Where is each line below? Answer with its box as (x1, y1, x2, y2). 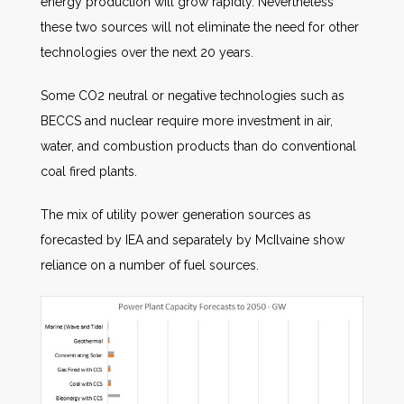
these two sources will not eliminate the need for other (41, 20, 359, 34)
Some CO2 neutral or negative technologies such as (41, 88, 344, 103)
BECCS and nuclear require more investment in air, (41, 114, 333, 128)
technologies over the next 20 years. (41, 45, 253, 60)
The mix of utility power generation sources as (41, 207, 311, 222)
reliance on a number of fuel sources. (41, 258, 259, 272)
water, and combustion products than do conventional (41, 139, 356, 153)
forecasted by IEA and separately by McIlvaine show (41, 233, 344, 247)
